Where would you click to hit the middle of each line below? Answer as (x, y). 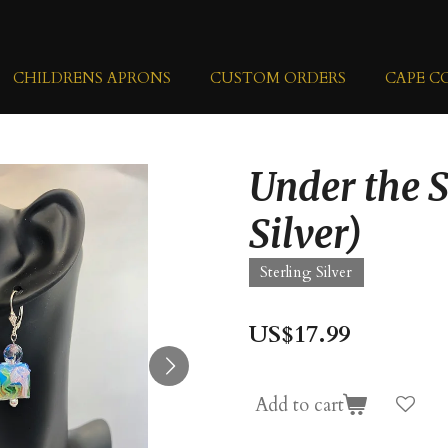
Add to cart (299, 405)
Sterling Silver (306, 272)
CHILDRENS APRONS (92, 78)
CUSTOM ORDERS (278, 78)
